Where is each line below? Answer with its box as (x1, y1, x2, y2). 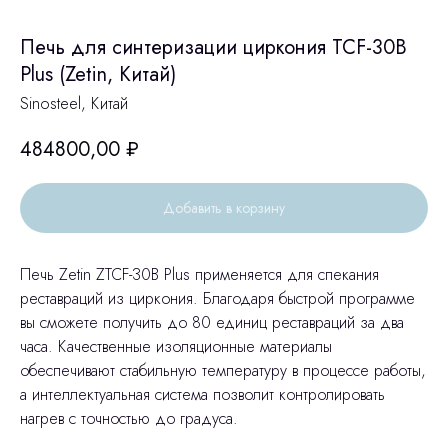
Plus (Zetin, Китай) (20, 60, 176, 89)
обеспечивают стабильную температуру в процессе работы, (20, 359, 426, 383)
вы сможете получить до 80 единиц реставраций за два (20, 311, 404, 335)
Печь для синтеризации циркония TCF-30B (20, 33, 407, 62)
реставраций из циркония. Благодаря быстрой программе (20, 287, 415, 311)
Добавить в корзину (163, 198, 285, 219)
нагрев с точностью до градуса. (20, 407, 238, 431)
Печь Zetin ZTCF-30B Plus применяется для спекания (20, 263, 379, 287)
